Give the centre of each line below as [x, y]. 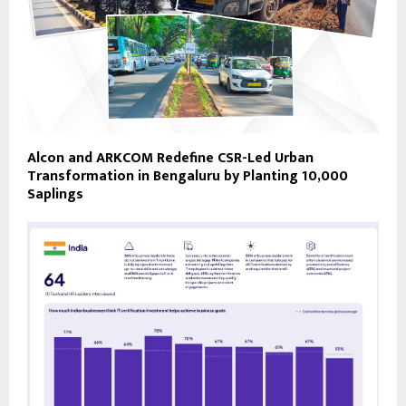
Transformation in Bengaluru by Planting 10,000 [188, 176]
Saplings [55, 194]
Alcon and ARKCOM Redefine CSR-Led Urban [170, 158]
